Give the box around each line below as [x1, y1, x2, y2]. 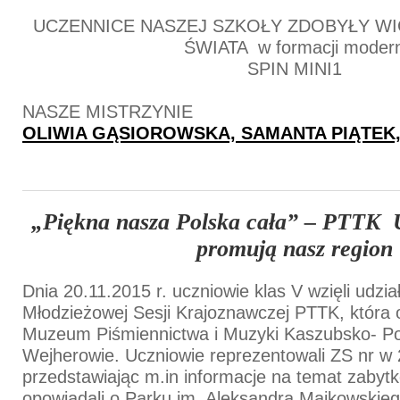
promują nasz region [196, 235, 393, 262]
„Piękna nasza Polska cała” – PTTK [30, 208, 387, 235]
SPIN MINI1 [246, 58, 342, 79]
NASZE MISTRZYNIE [22, 101, 193, 121]
